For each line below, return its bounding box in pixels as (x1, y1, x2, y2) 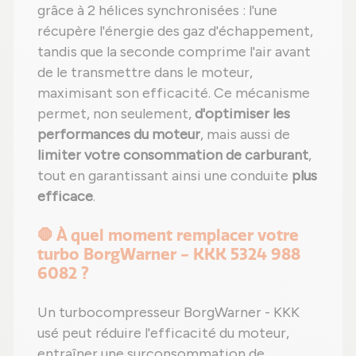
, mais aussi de (200, 126, 290, 144)
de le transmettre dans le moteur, (37, 64, 253, 82)
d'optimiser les (195, 105, 290, 123)
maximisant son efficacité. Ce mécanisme (37, 84, 310, 103)
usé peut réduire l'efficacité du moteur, (37, 324, 289, 342)
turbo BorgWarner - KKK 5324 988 (37, 245, 300, 265)
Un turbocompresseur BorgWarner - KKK (37, 304, 300, 322)
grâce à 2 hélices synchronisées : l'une (37, 2, 277, 20)
